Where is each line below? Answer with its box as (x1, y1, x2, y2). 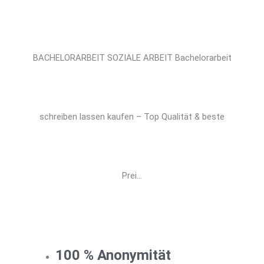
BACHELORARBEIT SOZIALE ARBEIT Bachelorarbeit (32, 52, 232, 64)
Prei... (122, 170, 142, 181)
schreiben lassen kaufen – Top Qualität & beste (39, 111, 225, 123)
